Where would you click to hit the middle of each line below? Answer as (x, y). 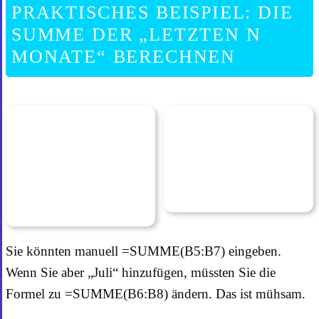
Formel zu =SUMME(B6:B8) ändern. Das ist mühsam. (156, 294)
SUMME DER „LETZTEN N (136, 35)
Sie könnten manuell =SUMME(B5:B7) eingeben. (143, 251)
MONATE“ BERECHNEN (124, 57)
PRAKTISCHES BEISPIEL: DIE (152, 13)
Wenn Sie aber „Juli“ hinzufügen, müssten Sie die (141, 273)
